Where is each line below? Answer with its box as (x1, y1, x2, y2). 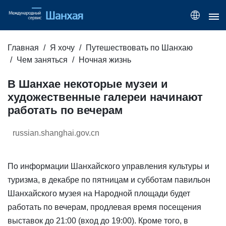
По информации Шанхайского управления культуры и (8, 162, 209, 171)
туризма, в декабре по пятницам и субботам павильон (8, 176, 210, 185)
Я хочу (50, 43, 75, 52)
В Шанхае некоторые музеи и (8, 78, 168, 91)
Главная (8, 43, 39, 52)
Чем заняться (17, 55, 68, 65)
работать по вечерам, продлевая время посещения (8, 203, 201, 212)
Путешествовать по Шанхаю (86, 43, 193, 52)
